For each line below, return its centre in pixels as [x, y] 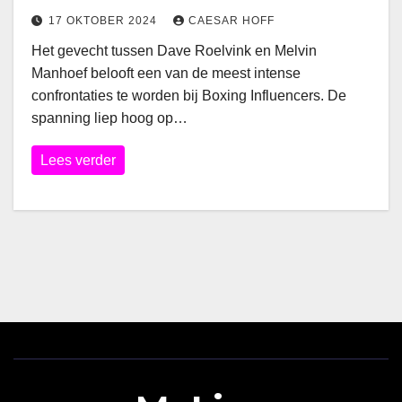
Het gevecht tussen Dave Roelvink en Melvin [174, 51]
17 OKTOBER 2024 [105, 21]
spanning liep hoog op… [109, 118]
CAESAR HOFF [232, 21]
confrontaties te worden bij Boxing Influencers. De [189, 96]
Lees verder [78, 160]
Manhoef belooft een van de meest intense [166, 73]
